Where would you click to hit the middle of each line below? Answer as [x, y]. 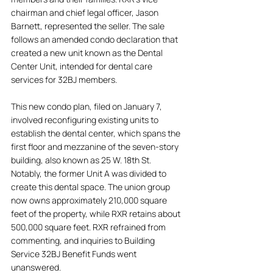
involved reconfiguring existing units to [86, 120]
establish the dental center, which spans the [97, 133]
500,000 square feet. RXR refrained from [89, 227]
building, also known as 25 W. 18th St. [82, 160]
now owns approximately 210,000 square [90, 200]
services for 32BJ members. [65, 80]
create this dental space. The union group [91, 187]
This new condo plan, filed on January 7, [87, 106]
